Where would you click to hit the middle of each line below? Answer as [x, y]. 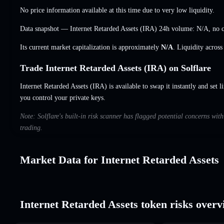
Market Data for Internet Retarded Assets [119, 159]
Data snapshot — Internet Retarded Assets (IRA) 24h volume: [108, 28]
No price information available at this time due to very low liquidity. [117, 10]
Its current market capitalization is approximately [90, 47]
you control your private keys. [63, 97]
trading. [31, 127]
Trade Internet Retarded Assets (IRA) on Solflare [115, 68]
